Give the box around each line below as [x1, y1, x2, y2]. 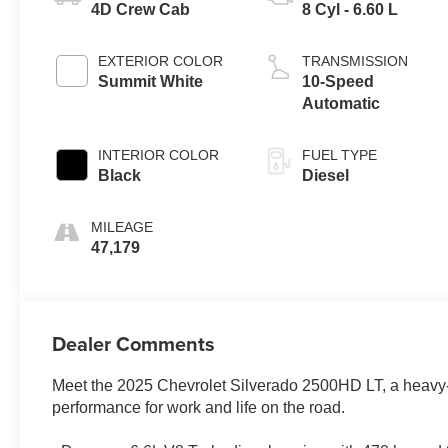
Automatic [302, 95, 381, 113]
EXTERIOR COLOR [98, 53, 224, 70]
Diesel [302, 167, 350, 185]
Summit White [98, 73, 204, 91]
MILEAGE [91, 219, 154, 236]
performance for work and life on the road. [52, 399, 346, 417]
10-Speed [302, 73, 375, 91]
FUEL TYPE [302, 147, 378, 164]
